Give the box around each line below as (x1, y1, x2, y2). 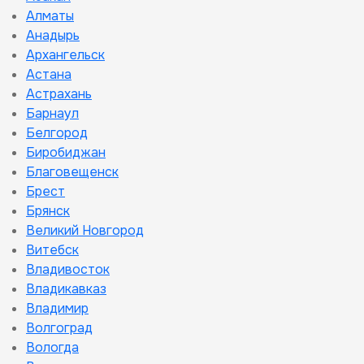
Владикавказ (26, 280, 106, 297)
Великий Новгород (26, 222, 144, 239)
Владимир (26, 300, 89, 317)
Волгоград (26, 319, 93, 336)
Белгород (26, 124, 88, 141)
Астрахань (26, 85, 92, 102)
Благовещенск (26, 163, 119, 180)
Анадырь (26, 27, 80, 44)
